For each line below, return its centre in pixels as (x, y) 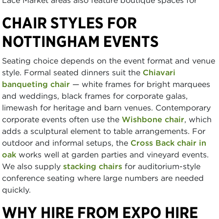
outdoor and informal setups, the (66, 142)
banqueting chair (36, 84)
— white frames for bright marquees (140, 84)
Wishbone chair (153, 119)
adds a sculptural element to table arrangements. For (104, 131)
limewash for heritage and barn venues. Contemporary (106, 107)
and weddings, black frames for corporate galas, (95, 96)
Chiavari (159, 72)
